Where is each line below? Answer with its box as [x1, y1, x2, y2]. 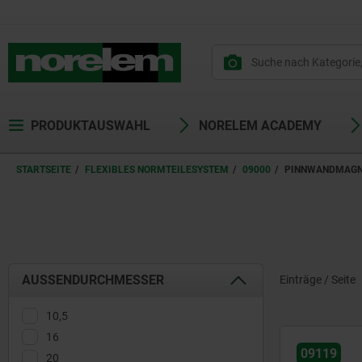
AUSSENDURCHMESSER [22, 272, 156, 288]
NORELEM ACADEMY [199, 118, 322, 133]
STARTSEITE [16, 164, 71, 175]
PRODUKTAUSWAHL [31, 118, 150, 133]
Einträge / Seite [280, 273, 356, 286]
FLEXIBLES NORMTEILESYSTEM [85, 164, 229, 175]
